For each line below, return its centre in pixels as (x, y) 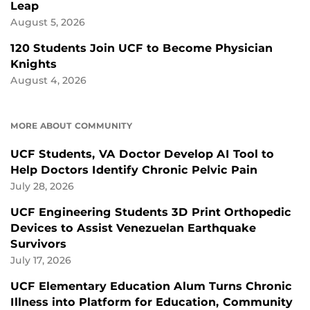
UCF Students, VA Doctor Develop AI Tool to (142, 154)
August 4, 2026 (48, 81)
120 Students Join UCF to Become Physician (142, 48)
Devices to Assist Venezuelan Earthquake (133, 228)
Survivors (38, 244)
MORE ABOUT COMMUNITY (71, 126)
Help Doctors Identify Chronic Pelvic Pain (134, 170)
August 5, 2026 (48, 22)
